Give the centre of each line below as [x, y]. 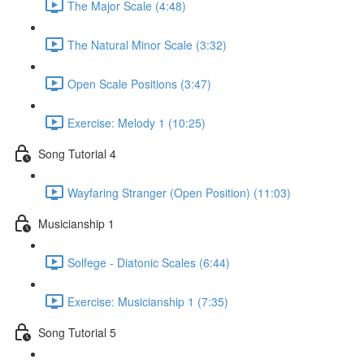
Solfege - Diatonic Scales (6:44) [149, 262]
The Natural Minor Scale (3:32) [147, 44]
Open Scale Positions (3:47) [139, 83]
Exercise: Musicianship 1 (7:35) [148, 301]
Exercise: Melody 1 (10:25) [136, 122]
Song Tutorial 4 [77, 153]
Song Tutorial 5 [77, 332]
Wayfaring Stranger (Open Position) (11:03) [179, 192]
